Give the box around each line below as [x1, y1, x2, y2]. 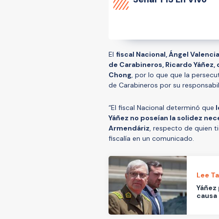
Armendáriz [109, 123, 150, 132]
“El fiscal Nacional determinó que [109, 103, 214, 112]
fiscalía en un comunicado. [109, 133, 194, 143]
